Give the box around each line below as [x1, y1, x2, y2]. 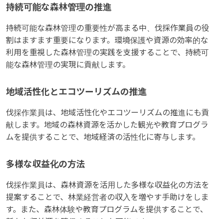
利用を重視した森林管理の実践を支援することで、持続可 [6, 48, 209, 57]
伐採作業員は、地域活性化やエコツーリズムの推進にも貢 [6, 108, 209, 117]
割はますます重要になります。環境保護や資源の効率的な [6, 36, 208, 44]
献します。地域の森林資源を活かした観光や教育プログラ [6, 120, 208, 129]
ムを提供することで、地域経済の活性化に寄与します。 [6, 132, 200, 141]
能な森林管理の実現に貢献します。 [6, 60, 130, 69]
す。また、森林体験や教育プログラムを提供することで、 [6, 205, 208, 214]
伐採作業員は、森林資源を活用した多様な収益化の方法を [6, 180, 209, 189]
